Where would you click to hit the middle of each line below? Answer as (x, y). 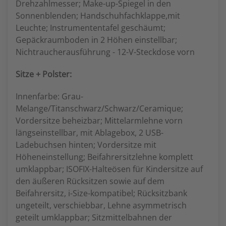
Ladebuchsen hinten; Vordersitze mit (86, 145)
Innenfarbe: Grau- (49, 96)
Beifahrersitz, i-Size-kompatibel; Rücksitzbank (101, 193)
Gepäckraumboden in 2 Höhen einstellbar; (96, 40)
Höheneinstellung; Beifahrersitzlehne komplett (104, 157)
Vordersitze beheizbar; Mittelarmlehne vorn (99, 121)
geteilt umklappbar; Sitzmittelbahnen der (94, 217)
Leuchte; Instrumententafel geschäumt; (91, 28)
